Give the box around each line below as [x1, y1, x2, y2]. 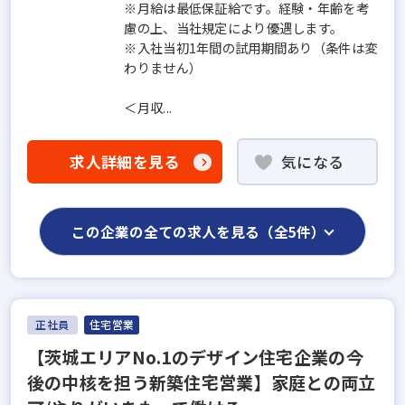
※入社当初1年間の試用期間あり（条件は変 [124, 37, 378, 57]
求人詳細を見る [70, 151, 180, 174]
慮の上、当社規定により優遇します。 [124, 17, 344, 37]
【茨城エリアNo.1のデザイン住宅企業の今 [26, 344, 363, 370]
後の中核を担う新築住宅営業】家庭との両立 [26, 369, 376, 395]
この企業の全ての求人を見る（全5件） [71, 221, 326, 242]
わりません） [124, 57, 202, 77]
